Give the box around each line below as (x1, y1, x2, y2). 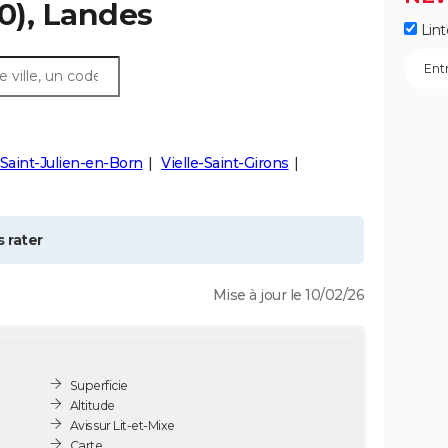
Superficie (69, 377, 128, 393)
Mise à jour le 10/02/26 (212, 286, 364, 304)
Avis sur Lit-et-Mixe (69, 417, 175, 433)
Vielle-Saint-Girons (161, 154, 289, 172)
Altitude (69, 397, 115, 413)
